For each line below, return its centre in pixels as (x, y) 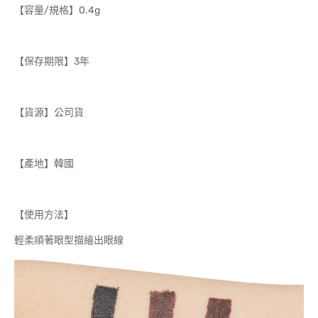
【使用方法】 (44, 215)
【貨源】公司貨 (49, 113)
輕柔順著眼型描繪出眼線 (69, 240)
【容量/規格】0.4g (57, 10)
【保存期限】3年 (52, 61)
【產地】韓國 (44, 164)
